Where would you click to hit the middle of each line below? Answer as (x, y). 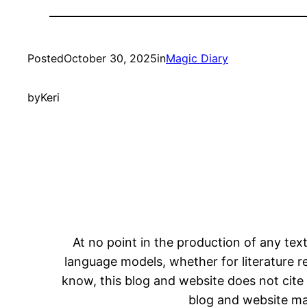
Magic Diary (197, 58)
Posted (46, 58)
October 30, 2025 (110, 58)
